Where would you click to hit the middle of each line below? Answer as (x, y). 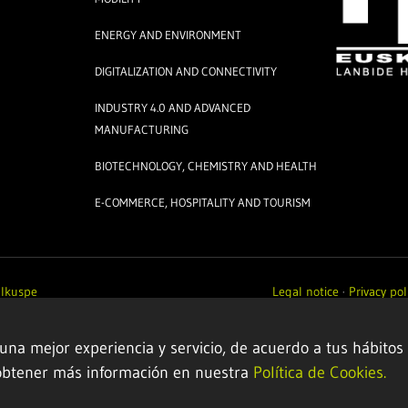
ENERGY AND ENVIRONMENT (168, 35)
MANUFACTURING (142, 129)
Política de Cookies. (320, 372)
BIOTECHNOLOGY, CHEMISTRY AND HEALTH (206, 166)
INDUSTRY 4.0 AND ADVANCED (173, 107)
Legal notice (305, 291)
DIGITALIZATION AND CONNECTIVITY (186, 71)
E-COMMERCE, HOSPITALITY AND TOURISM (203, 202)
